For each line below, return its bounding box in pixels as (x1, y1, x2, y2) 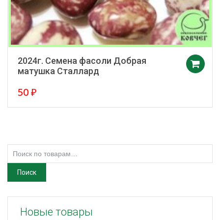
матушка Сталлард (18, 65, 99, 76)
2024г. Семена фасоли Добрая (18, 55, 146, 66)
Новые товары (20, 205, 93, 218)
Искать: (7, 144, 36, 154)
